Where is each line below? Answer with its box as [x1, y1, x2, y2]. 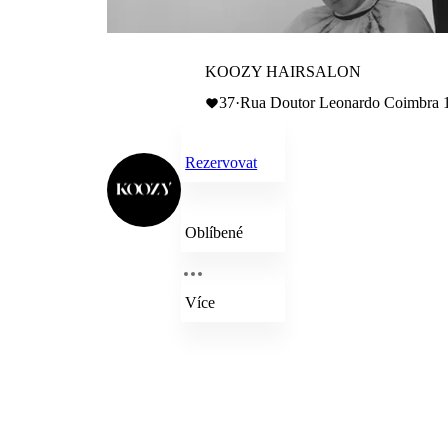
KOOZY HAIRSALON [205, 63, 362, 80]
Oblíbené [185, 224, 244, 241]
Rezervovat [185, 154, 258, 171]
